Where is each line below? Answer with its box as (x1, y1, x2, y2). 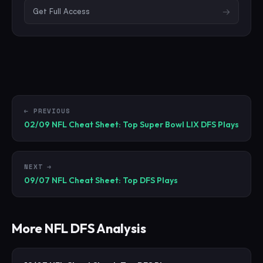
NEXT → (24, 161, 52, 171)
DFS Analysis (68, 220, 146, 237)
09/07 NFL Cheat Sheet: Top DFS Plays (24, 174, 178, 186)
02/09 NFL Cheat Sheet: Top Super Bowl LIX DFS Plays (24, 119, 239, 130)
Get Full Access (33, 6, 90, 16)
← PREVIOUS (24, 106, 70, 116)
